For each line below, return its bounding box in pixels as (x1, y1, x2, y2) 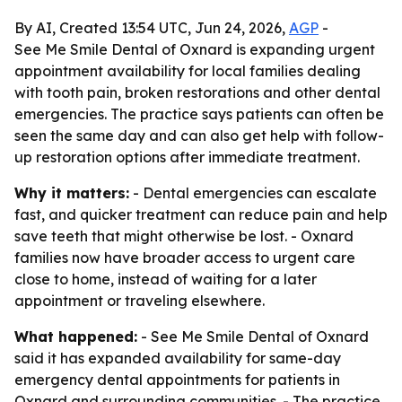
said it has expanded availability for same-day (14, 349, 341, 367)
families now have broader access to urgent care (14, 249, 355, 267)
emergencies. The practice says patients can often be (14, 105, 384, 123)
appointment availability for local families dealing (14, 62, 361, 80)
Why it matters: (14, 184, 129, 202)
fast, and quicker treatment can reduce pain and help (14, 205, 388, 223)
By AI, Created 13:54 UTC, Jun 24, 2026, (14, 19, 289, 37)
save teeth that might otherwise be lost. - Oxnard (14, 227, 354, 245)
